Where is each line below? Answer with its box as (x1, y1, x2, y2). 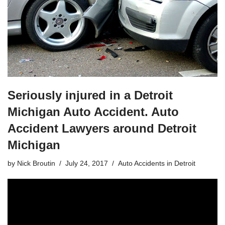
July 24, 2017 (65, 159, 108, 167)
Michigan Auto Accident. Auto (8, 104, 179, 119)
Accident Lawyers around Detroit (8, 121, 196, 135)
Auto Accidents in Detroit (118, 159, 195, 167)
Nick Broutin (17, 159, 55, 167)
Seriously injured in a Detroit (8, 88, 173, 102)
